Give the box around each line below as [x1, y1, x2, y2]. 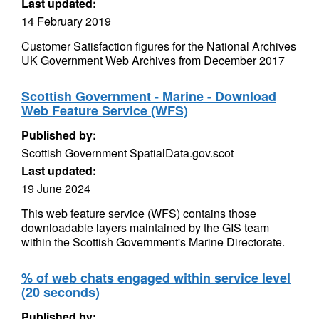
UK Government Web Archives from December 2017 [21, 52, 285, 68]
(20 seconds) [21, 283, 100, 301]
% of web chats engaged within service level [21, 268, 291, 287]
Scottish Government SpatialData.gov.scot [21, 145, 234, 161]
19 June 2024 [21, 180, 90, 197]
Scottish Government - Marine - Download [21, 87, 276, 105]
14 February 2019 [21, 13, 111, 29]
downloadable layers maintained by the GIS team [21, 219, 269, 236]
